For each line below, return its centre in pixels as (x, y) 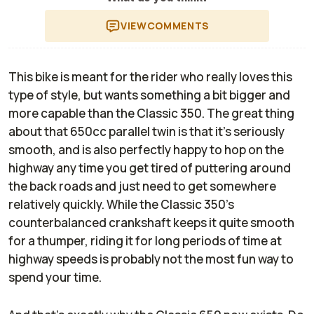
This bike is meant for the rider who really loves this (150, 77)
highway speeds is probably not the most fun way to (151, 259)
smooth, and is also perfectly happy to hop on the (146, 150)
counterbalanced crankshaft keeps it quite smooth (151, 223)
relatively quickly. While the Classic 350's (121, 205)
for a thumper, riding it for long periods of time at (145, 241)
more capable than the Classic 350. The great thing (151, 114)
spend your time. (56, 278)
